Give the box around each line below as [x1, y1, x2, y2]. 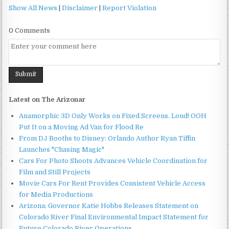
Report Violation [102, 4, 157, 12]
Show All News [9, 4, 58, 12]
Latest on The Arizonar [9, 95, 86, 103]
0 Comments [9, 27, 51, 34]
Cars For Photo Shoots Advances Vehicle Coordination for [19, 156, 208, 165]
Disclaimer [62, 4, 98, 12]
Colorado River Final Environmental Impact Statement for [19, 213, 209, 221]
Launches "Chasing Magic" [19, 145, 105, 153]
